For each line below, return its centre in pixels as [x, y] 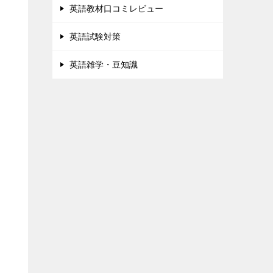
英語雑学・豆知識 [104, 65]
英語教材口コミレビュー [116, 9]
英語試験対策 [95, 37]
